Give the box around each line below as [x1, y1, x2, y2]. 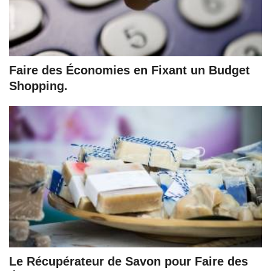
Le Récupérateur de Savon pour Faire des [9, 255, 248, 268]
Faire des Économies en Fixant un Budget [9, 64, 250, 77]
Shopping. [9, 79, 68, 93]
